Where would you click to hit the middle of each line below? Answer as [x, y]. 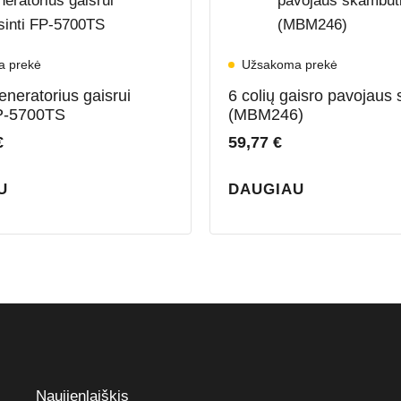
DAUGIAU [266, 189]
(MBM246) [266, 114]
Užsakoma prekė [290, 65]
